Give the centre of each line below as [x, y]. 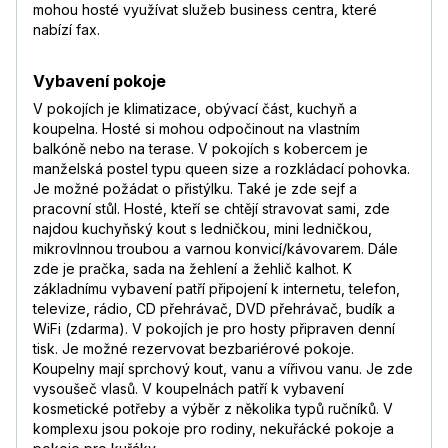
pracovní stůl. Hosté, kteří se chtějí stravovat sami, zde [211, 209]
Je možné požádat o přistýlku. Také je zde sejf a [195, 189]
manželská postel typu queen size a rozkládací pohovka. [221, 169]
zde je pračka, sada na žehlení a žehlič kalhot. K [192, 269]
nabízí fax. [66, 30]
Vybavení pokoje [99, 81]
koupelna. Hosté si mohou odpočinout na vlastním [196, 129]
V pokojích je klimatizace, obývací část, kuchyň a [195, 109]
